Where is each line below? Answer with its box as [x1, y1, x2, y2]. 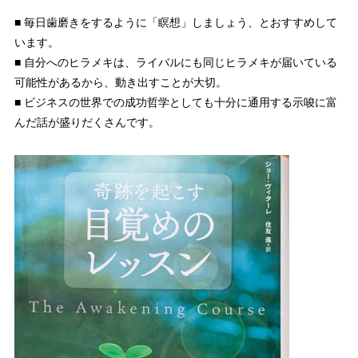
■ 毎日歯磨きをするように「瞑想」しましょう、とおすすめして [14, 16, 337, 30]
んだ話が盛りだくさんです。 [14, 116, 160, 129]
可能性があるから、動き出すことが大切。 [14, 76, 227, 89]
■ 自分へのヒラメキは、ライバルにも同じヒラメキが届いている [14, 56, 337, 70]
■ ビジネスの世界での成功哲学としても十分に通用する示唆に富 [14, 96, 337, 109]
